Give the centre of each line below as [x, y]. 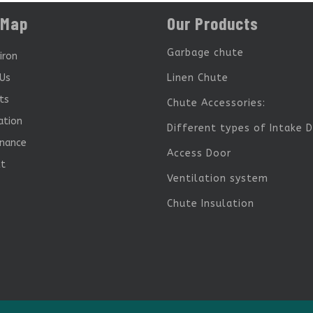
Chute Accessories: [216, 103]
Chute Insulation [211, 203]
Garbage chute [205, 52]
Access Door [199, 153]
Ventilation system [218, 178]
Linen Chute [198, 78]
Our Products [213, 23]
